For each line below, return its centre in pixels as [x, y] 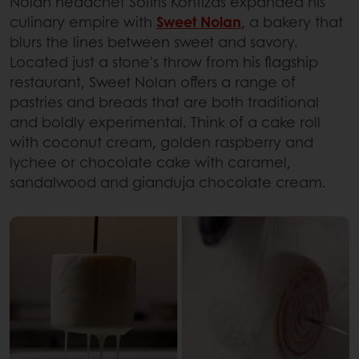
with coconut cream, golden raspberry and [161, 142]
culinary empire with [83, 22]
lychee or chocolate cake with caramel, [150, 162]
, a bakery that [292, 22]
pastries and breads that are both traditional [164, 102]
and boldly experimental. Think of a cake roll [165, 122]
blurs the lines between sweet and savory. [154, 42]
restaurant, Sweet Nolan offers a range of [153, 82]
